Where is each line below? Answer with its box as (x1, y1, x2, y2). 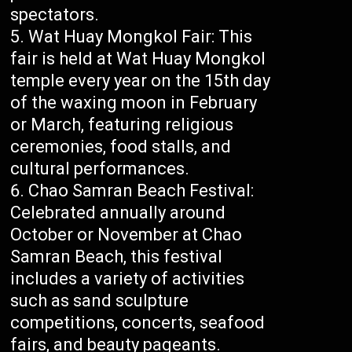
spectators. (10, 5, 100, 25)
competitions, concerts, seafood (10, 313, 266, 333)
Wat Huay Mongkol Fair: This (28, 27, 253, 47)
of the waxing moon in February (10, 93, 258, 113)
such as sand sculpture (10, 291, 189, 311)
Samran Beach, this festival (10, 247, 223, 267)
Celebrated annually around (10, 203, 226, 223)
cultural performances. (10, 159, 190, 179)
